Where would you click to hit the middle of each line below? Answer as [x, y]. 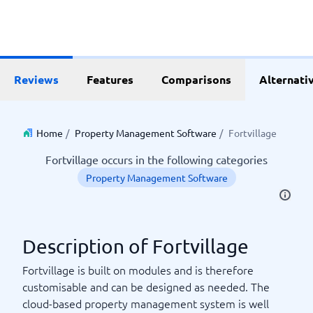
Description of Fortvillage [136, 246]
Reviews [36, 79]
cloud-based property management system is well [146, 303]
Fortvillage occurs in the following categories [156, 159]
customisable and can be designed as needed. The [146, 286]
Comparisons [196, 79]
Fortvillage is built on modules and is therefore [138, 270]
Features [110, 79]
